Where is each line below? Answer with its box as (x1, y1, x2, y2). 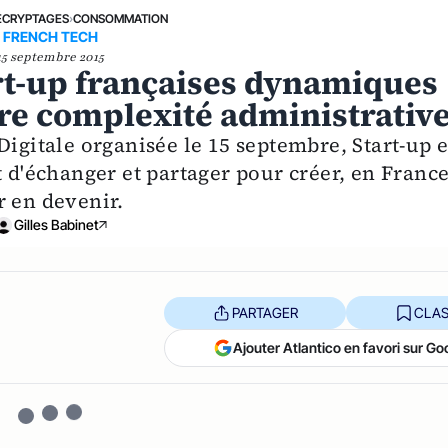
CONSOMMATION (73, 11, 169, 27)
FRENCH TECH (2, 28, 98, 46)
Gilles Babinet (13, 216, 99, 234)
